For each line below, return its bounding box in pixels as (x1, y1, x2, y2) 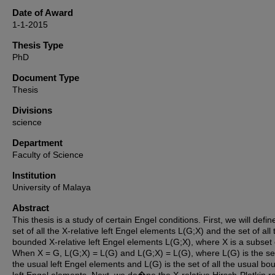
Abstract (12, 203, 49, 213)
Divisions (12, 105, 52, 115)
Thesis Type (12, 40, 63, 50)
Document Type (12, 72, 79, 83)
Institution (12, 170, 56, 180)
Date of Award (12, 7, 73, 18)
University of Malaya (12, 182, 91, 192)
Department (12, 137, 63, 148)
